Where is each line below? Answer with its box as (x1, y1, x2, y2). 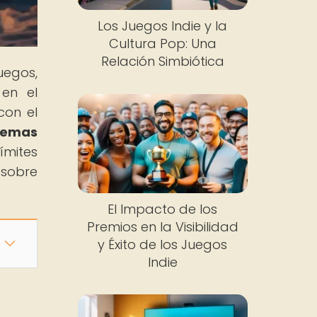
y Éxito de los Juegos (98, 235, 228, 253)
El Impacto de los (108, 200, 218, 218)
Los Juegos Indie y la (98, 17, 228, 35)
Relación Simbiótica (100, 52, 224, 71)
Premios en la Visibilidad (86, 217, 238, 236)
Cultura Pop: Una (108, 35, 217, 53)
